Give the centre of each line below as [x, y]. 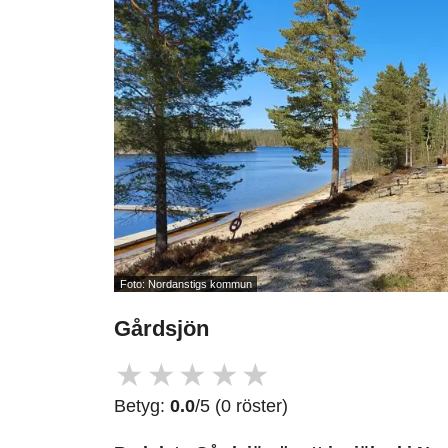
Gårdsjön [161, 329]
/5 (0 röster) [241, 406]
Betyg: [142, 406]
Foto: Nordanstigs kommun [185, 283]
